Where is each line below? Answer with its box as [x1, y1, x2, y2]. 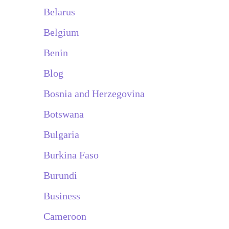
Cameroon [43, 210, 86, 222]
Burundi [43, 169, 77, 181]
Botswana [43, 108, 84, 120]
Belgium [43, 26, 79, 38]
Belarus [43, 6, 75, 17]
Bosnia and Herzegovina [43, 87, 145, 99]
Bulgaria [43, 128, 79, 140]
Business [43, 190, 80, 201]
